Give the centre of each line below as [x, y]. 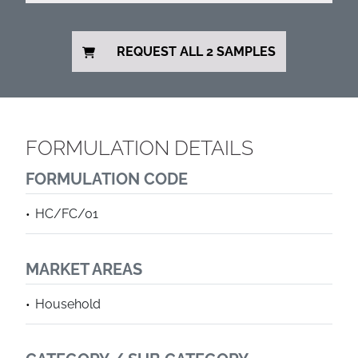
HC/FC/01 [67, 214]
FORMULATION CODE [107, 179]
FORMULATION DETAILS [139, 148]
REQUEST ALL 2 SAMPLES [196, 52]
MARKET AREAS [84, 269]
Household [68, 304]
